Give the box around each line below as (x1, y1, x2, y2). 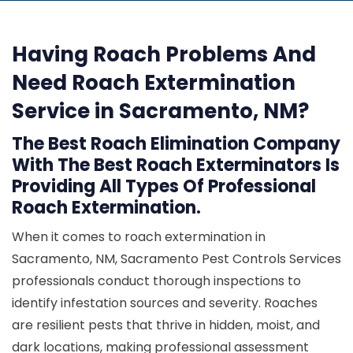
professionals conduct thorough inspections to (12, 272, 301, 290)
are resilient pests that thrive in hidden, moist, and (12, 316, 320, 334)
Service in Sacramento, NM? (12, 97, 309, 125)
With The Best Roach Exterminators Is (12, 153, 340, 177)
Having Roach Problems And (12, 40, 316, 69)
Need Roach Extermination (12, 69, 295, 97)
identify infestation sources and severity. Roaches (12, 294, 318, 312)
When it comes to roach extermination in (12, 228, 266, 246)
